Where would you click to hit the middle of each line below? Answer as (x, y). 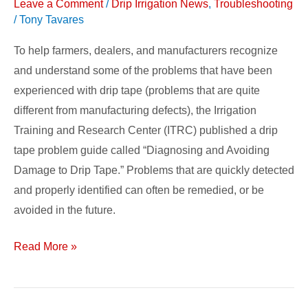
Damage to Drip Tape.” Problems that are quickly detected (154, 170)
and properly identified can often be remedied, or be (139, 190)
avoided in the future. (65, 210)
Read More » (45, 247)
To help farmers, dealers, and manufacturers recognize (146, 51)
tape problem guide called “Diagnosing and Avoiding (142, 151)
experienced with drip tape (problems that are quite (137, 91)
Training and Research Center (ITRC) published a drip (146, 131)
